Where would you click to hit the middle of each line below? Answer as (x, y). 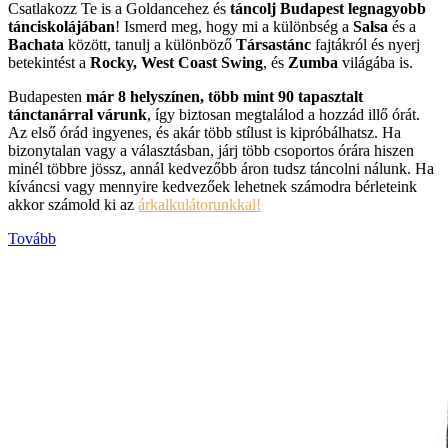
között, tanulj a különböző (150, 44)
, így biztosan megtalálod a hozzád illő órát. (283, 114)
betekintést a (49, 62)
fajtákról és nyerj (365, 44)
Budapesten (47, 96)
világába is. (377, 62)
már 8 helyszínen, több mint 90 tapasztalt (224, 96)
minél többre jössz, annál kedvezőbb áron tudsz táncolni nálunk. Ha (221, 168)
